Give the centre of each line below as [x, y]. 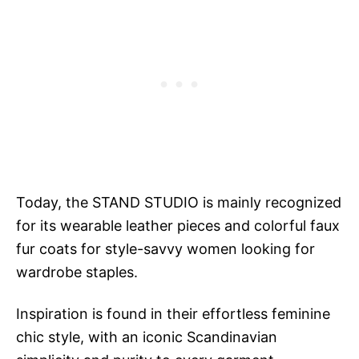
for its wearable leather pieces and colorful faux [178, 225]
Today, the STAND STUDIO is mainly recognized [179, 202]
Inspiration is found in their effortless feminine [173, 313]
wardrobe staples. [77, 272]
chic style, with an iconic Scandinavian [147, 337]
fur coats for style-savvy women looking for [165, 248]
